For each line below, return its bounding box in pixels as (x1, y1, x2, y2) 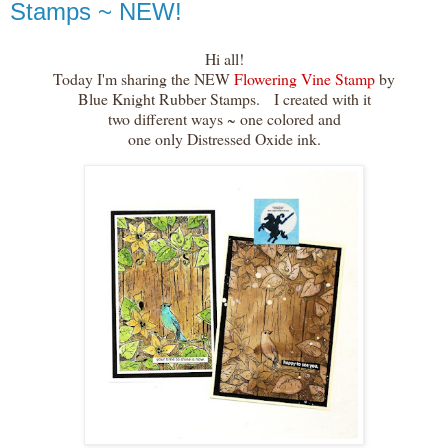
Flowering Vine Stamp (234, 68, 375, 90)
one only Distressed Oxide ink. (127, 128, 321, 150)
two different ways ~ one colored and (107, 108, 341, 130)
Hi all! (204, 48, 244, 70)
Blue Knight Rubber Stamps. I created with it (77, 88, 371, 110)
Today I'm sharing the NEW (53, 68, 234, 90)
